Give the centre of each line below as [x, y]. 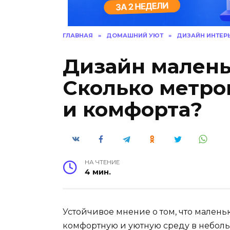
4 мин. [98, 172]
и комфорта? [132, 109]
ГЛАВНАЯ [78, 35]
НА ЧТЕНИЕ [102, 162]
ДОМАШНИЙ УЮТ [135, 35]
